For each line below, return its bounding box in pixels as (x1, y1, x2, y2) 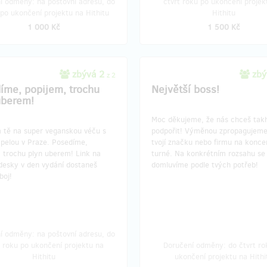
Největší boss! (151, 82, 219, 97)
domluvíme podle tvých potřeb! (151, 160, 258, 170)
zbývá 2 (70, 68, 107, 80)
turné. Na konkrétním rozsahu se (151, 148, 265, 159)
